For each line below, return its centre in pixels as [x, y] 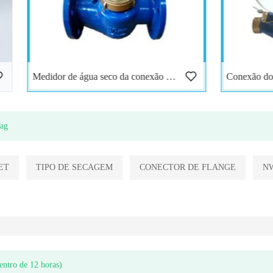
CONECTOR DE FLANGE [188, 168]
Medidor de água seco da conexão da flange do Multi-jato [100, 77]
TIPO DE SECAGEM [74, 168]
